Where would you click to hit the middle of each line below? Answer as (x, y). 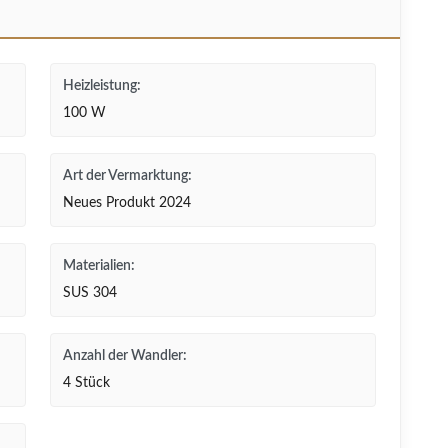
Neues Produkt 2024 (127, 203)
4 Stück (86, 383)
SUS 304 (90, 293)
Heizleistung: (102, 86)
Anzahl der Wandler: (125, 356)
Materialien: (99, 266)
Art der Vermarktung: (127, 176)
